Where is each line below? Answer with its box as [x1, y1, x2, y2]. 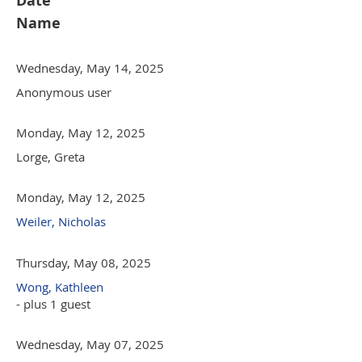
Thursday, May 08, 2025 [16, 254, 151, 271]
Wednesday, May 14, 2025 [16, 59, 164, 76]
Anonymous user [16, 83, 112, 100]
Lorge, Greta [16, 148, 85, 165]
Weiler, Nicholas [16, 213, 106, 229]
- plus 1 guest [16, 295, 90, 312]
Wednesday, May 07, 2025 [16, 335, 164, 352]
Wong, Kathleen [16, 278, 103, 295]
